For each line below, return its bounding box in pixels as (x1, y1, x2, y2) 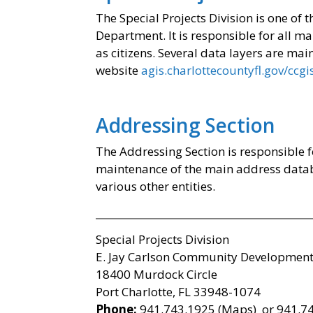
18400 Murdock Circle (96, 266, 217, 282)
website (96, 62, 141, 78)
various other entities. (96, 178, 215, 194)
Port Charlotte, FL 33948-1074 (96, 284, 261, 300)
